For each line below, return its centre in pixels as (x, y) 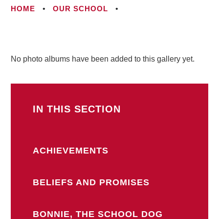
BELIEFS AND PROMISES (91, 183)
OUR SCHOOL (81, 9)
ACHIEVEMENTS (71, 151)
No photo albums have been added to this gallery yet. (103, 59)
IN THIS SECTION (77, 109)
